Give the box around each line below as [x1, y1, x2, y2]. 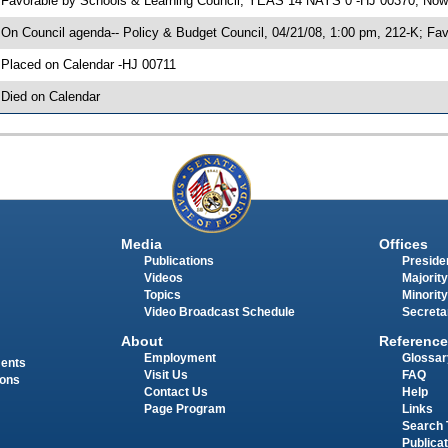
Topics [143, 289, 181, 302]
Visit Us [143, 368, 188, 381]
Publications [143, 255, 214, 268]
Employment [143, 351, 216, 364]
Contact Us [143, 385, 208, 398]
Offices [378, 236, 428, 253]
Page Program [143, 402, 226, 415]
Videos [143, 272, 183, 285]
